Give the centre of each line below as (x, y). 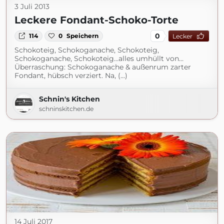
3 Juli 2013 (32, 6)
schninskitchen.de (66, 109)
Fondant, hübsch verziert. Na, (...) (71, 75)
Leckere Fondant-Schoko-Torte (96, 20)
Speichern (83, 36)
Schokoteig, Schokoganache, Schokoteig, (87, 50)
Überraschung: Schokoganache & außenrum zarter (103, 67)
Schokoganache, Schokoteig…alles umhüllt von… (99, 58)
